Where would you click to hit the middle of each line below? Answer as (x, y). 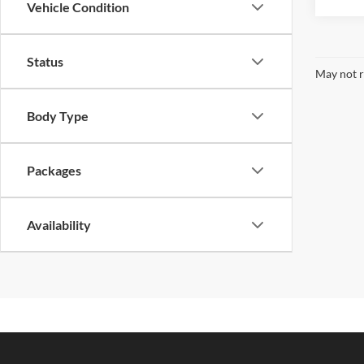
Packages (54, 170)
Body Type (58, 116)
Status (45, 61)
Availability (59, 225)
